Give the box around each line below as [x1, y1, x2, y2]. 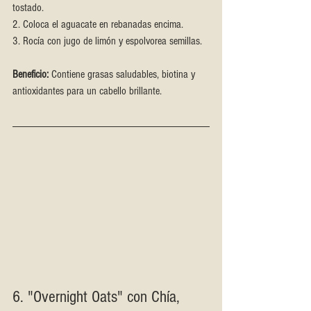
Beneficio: [12, 68, 49, 81]
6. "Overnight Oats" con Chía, [12, 287, 184, 306]
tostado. [12, 1, 44, 15]
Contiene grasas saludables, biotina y [49, 68, 198, 81]
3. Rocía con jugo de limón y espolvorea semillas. [12, 35, 202, 48]
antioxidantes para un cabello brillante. [12, 85, 162, 98]
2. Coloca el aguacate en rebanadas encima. [12, 18, 183, 31]
